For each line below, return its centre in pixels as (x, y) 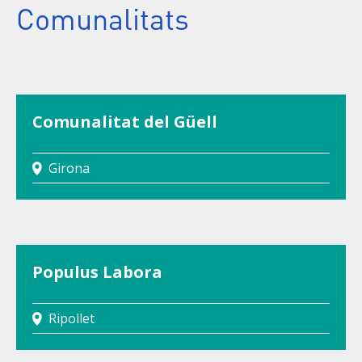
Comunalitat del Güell (125, 122)
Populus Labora (97, 272)
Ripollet (72, 318)
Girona (69, 168)
